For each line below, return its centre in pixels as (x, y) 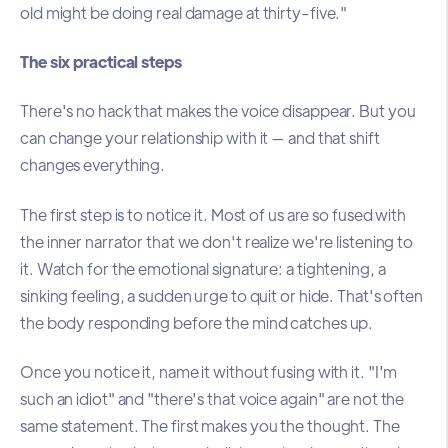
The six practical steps (101, 61)
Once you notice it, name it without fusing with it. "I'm (209, 372)
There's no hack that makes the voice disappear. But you (218, 111)
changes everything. (93, 165)
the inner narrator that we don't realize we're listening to (217, 241)
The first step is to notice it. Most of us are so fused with (213, 214)
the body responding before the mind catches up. (197, 322)
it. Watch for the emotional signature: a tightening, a (203, 268)
